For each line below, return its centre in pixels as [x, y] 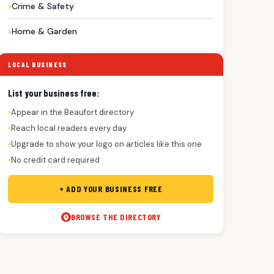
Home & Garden [45, 31]
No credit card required [56, 160]
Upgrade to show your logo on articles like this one [107, 144]
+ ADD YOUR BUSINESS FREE [111, 189]
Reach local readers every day [69, 128]
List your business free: [54, 93]
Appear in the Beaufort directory [73, 112]
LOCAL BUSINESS [38, 65]
